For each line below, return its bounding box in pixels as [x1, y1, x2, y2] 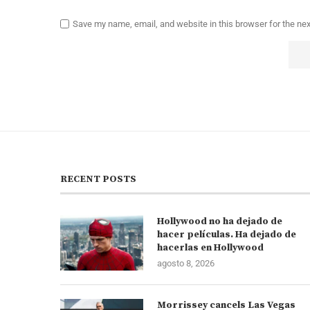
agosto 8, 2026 [157, 258, 215, 269]
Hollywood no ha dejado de [157, 215, 282, 228]
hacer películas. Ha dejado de [157, 228, 296, 241]
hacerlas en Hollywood [157, 241, 264, 255]
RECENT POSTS [60, 173, 136, 186]
